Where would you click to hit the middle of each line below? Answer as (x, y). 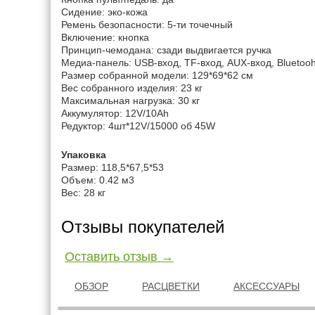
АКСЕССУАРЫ (266, 286)
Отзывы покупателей (143, 227)
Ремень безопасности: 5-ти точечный (147, 25)
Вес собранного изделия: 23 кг (132, 88)
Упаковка (84, 155)
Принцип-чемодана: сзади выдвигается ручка (166, 50)
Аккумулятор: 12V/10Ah (115, 113)
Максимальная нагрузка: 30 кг (130, 101)
